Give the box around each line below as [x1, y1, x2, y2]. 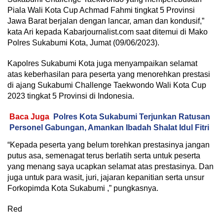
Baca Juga [9, 112, 49, 121]
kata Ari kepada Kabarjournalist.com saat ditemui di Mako [7, 28, 208, 37]
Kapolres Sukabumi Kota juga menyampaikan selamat [7, 59, 197, 68]
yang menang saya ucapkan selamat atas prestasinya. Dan [7, 162, 214, 171]
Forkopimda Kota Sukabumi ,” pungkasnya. [7, 184, 158, 193]
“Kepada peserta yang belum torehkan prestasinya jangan [7, 141, 210, 149]
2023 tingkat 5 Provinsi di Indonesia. [7, 92, 134, 101]
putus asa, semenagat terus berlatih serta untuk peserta [7, 151, 200, 160]
